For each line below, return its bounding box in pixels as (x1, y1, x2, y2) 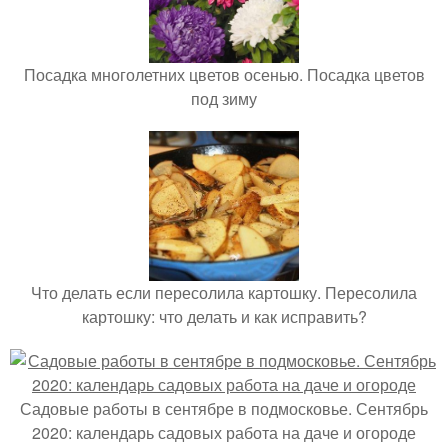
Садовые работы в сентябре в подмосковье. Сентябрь (20, 396, 428, 420)
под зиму (191, 86, 257, 110)
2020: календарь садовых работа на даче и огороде (32, 420, 416, 444)
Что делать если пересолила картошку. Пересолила (31, 280, 417, 304)
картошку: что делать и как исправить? (81, 304, 367, 328)
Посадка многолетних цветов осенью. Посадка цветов (23, 62, 425, 86)
